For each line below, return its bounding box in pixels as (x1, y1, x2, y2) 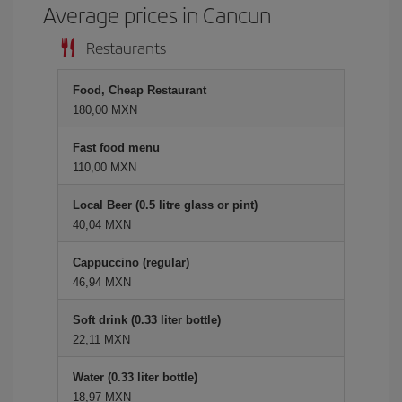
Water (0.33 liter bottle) (73, 371, 197, 384)
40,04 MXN (73, 218, 131, 232)
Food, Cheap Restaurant (73, 83, 206, 97)
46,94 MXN (73, 275, 131, 289)
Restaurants (86, 36, 166, 58)
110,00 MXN (73, 161, 136, 174)
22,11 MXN (73, 333, 130, 346)
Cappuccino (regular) (73, 256, 189, 269)
